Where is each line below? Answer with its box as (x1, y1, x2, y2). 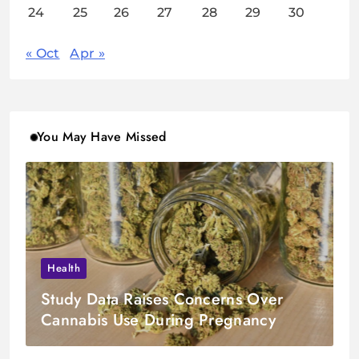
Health (47, 260, 81, 276)
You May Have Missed (37, 127, 167, 147)
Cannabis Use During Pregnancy (41, 309, 276, 333)
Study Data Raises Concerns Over (41, 288, 284, 312)
